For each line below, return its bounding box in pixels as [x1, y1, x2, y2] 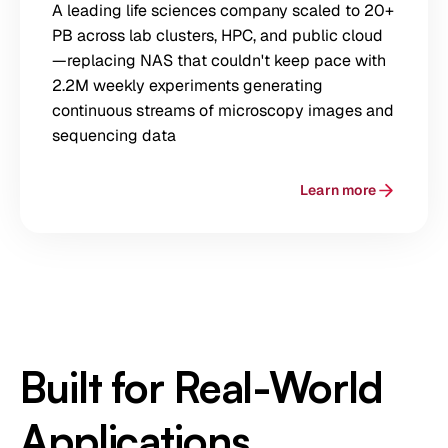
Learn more [300, 181, 376, 200]
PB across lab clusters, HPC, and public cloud [52, 25, 383, 47]
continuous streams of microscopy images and [52, 100, 394, 122]
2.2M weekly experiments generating [52, 75, 323, 97]
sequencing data [52, 125, 176, 147]
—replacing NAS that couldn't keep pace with [52, 50, 386, 72]
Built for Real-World [20, 361, 383, 414]
